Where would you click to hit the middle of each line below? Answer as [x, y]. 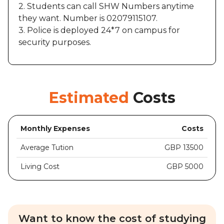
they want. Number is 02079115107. [88, 18]
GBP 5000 [185, 167]
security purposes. [55, 42]
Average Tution [47, 148]
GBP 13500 [184, 148]
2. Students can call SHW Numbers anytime [106, 6]
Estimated [91, 98]
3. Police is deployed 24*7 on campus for [99, 30]
